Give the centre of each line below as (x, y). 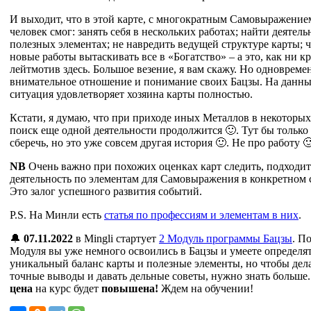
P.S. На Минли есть (57, 215)
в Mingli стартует (116, 238)
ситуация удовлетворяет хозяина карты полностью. (133, 94)
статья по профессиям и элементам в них (201, 215)
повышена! (130, 288)
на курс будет (67, 288)
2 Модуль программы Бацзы (226, 238)
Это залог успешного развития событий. (107, 191)
